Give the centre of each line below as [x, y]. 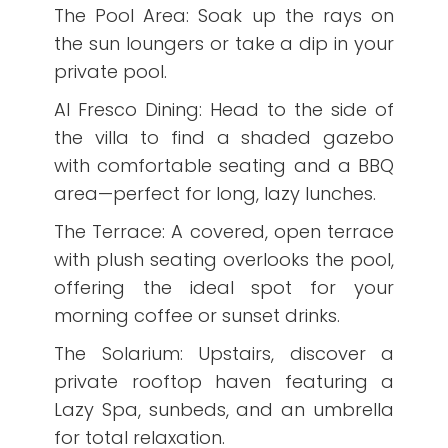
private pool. [110, 71]
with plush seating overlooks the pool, [224, 259]
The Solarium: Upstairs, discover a [224, 353]
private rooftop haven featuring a [224, 381]
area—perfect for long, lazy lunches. [215, 193]
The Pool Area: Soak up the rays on [224, 15]
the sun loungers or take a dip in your [224, 43]
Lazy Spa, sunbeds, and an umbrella [224, 409]
